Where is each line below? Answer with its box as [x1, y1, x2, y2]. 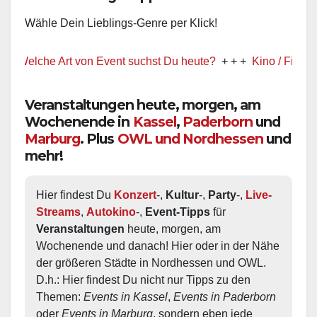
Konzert [114, 188, 156, 201]
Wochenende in [25, 113, 133, 130]
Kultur [166, 188, 199, 201]
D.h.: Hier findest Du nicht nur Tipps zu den [36, 273, 250, 286]
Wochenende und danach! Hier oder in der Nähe [36, 239, 279, 252]
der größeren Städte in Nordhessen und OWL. [36, 256, 269, 269]
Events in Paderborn [173, 290, 276, 303]
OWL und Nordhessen [117, 129, 264, 147]
